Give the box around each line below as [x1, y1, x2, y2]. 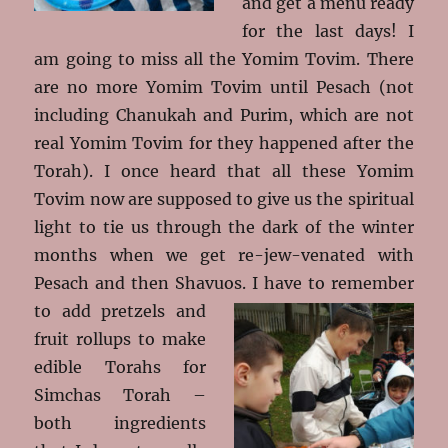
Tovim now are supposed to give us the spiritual [34, 188, 414, 209]
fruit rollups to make [34, 328, 206, 349]
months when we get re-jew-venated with [34, 244, 414, 265]
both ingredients [34, 412, 206, 433]
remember [324, 272, 414, 293]
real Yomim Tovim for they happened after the [34, 132, 414, 153]
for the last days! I [242, 20, 414, 41]
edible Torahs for [34, 356, 206, 377]
